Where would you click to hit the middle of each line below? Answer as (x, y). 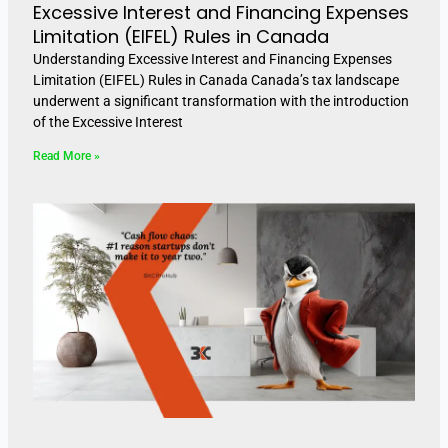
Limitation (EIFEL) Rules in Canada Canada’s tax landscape (215, 79)
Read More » (66, 155)
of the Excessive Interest (107, 121)
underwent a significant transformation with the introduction (220, 100)
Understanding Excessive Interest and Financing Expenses (212, 58)
